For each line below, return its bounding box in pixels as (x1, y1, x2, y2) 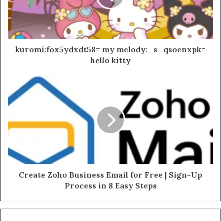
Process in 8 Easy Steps (64, 181, 157, 191)
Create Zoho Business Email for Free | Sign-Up (19, 170, 202, 180)
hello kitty (90, 55, 131, 66)
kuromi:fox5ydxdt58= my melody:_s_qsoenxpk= (15, 44, 206, 55)
